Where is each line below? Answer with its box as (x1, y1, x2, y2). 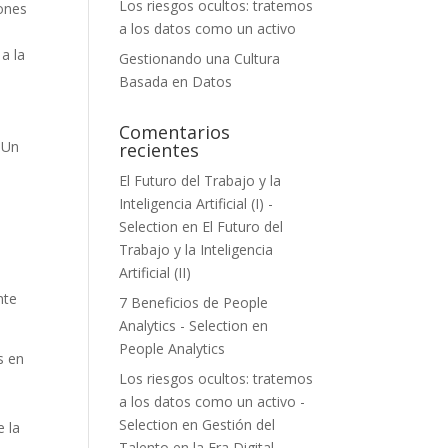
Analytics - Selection (119, 315, 249, 335)
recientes (119, 137, 200, 162)
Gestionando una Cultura (119, 48, 281, 68)
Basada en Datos (119, 71, 233, 91)
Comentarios (119, 119, 231, 144)
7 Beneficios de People (119, 292, 269, 312)
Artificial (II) (119, 262, 192, 282)
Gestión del (202, 414, 276, 434)
